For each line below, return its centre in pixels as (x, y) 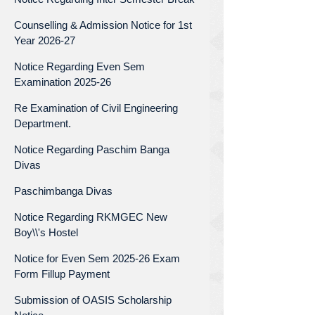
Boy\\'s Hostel (46, 232)
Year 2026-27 (45, 40)
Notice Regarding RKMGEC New (91, 217)
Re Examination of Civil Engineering (96, 108)
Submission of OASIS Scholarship (93, 300)
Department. (43, 123)
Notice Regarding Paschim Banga (92, 149)
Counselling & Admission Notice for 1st (103, 25)
